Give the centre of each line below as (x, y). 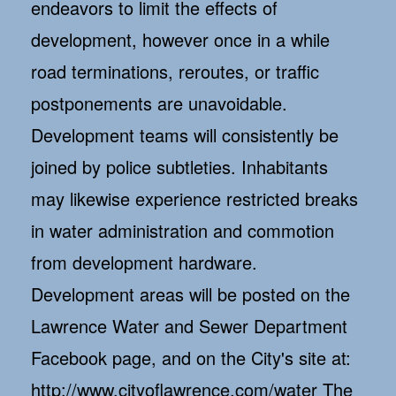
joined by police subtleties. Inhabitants (179, 167)
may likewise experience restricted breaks (194, 199)
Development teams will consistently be (185, 135)
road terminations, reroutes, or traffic (175, 72)
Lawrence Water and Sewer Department (189, 326)
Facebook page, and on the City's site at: (191, 358)
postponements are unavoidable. (159, 103)
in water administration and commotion (183, 231)
